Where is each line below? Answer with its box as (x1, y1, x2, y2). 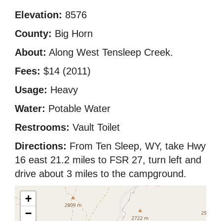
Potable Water (45, 103, 110, 114)
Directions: (15, 140, 67, 151)
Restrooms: (15, 121, 70, 133)
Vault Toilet (70, 121, 120, 133)
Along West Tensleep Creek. (46, 46, 173, 58)
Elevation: (15, 9, 62, 20)
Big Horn (52, 28, 93, 39)
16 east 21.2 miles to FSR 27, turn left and (15, 154, 201, 165)
